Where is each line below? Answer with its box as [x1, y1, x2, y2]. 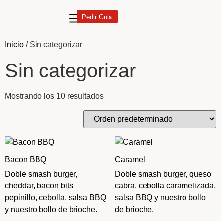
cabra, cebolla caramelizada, [114, 182, 216, 190]
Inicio [5, 40, 24, 49]
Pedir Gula [82, 13, 112, 21]
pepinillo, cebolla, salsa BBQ [5, 193, 106, 202]
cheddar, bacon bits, [5, 182, 75, 190]
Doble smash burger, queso [114, 170, 211, 178]
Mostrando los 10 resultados [5, 92, 104, 100]
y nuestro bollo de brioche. [5, 205, 97, 214]
